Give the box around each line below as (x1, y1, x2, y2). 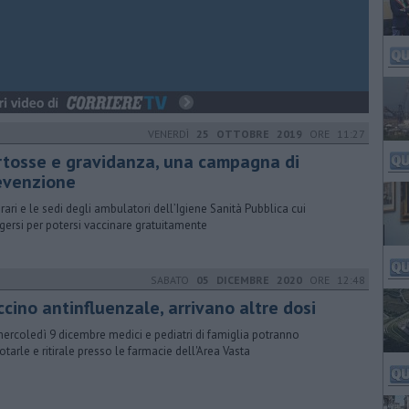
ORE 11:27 (302, 127, 365, 141)
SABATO (151, 273, 196, 287)
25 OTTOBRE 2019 (196, 127, 302, 141)
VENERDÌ (148, 127, 196, 141)
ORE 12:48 (302, 273, 365, 287)
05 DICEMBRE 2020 (196, 273, 302, 287)
